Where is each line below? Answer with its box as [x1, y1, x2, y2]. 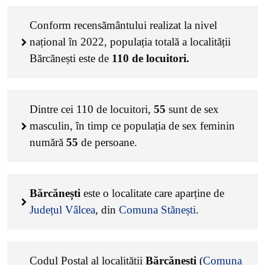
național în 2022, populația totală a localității [30, 35, 231, 48]
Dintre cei [30, 103, 76, 115]
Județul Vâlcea [30, 203, 95, 216]
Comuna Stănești [119, 203, 196, 216]
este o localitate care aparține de [83, 187, 224, 199]
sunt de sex [169, 103, 219, 115]
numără [30, 136, 66, 148]
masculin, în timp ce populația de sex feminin [30, 119, 235, 132]
